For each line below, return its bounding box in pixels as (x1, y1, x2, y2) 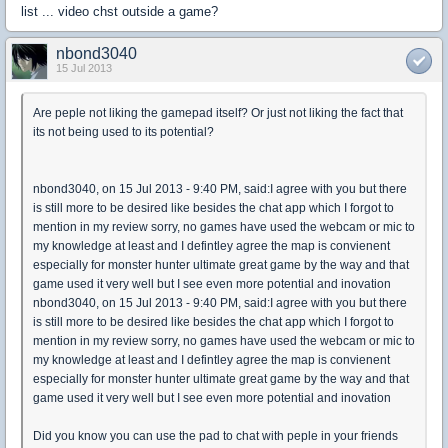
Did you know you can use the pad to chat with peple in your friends (33, 429, 398, 443)
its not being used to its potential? (33, 125, 214, 139)
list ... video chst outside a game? (21, 4, 218, 19)
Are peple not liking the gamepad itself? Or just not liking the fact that (33, 106, 403, 120)
